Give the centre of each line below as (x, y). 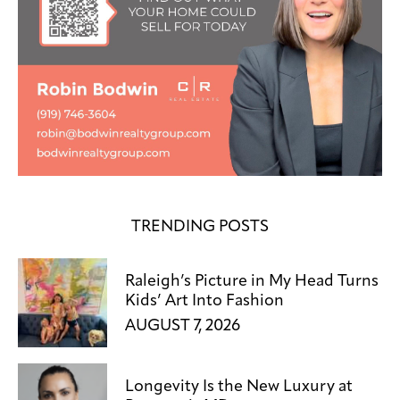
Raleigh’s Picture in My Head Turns (252, 282)
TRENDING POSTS (200, 226)
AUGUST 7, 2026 (183, 325)
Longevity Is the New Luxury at (239, 387)
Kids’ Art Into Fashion (204, 301)
